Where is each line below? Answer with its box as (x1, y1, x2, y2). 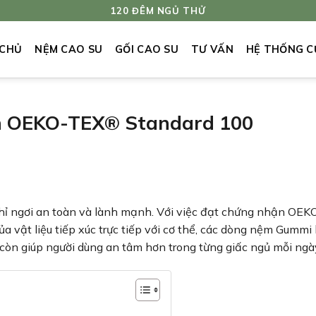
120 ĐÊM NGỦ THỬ (110, 4, 206, 16)
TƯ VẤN (191, 43, 233, 56)
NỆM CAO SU (35, 43, 103, 56)
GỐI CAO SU (115, 43, 179, 56)
